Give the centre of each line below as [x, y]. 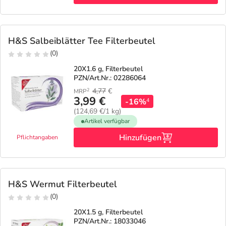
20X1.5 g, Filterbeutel [108, 212]
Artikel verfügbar [107, 121]
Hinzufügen [140, 138]
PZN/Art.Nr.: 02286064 [110, 78]
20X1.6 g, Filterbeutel [108, 69]
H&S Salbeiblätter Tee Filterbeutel [82, 41]
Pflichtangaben [37, 137]
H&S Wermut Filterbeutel [63, 184]
